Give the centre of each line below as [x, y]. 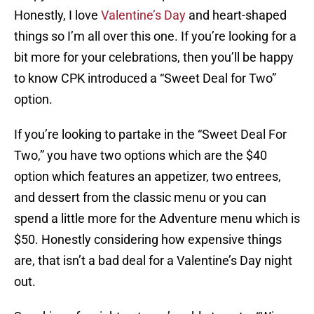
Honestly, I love [57, 15]
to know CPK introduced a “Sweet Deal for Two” [145, 78]
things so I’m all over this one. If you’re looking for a [155, 36]
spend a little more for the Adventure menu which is [157, 219]
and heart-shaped [236, 15]
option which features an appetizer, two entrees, [148, 177]
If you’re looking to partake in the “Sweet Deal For [150, 135]
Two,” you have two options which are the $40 [141, 156]
